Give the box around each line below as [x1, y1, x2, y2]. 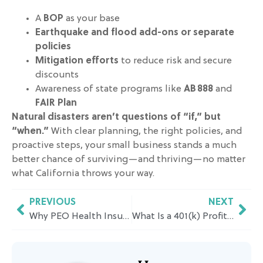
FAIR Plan [35, 97, 77, 109]
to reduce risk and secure [119, 55, 232, 66]
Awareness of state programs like [35, 83, 184, 95]
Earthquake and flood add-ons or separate [35, 27, 234, 38]
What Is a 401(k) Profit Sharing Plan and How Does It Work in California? [227, 211, 234, 222]
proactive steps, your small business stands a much [12, 140, 237, 151]
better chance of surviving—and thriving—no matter [12, 154, 245, 165]
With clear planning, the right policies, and [49, 126, 242, 137]
